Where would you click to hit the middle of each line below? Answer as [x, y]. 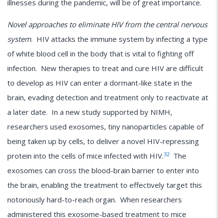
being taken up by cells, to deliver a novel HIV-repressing [103, 141]
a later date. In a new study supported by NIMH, [90, 112]
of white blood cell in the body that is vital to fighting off [100, 54]
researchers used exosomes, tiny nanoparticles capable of [105, 127]
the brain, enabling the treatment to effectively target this [105, 185]
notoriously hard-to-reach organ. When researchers [95, 200]
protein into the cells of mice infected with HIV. [85, 156]
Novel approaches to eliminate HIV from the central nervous [107, 25]
